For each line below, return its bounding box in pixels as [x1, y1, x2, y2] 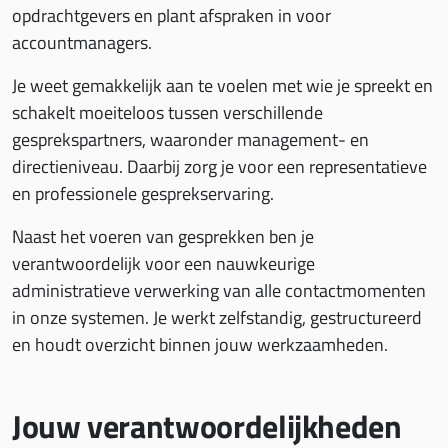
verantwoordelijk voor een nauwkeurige [12, 250, 315, 277]
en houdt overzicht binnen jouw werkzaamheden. [12, 331, 388, 358]
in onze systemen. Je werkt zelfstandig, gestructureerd [12, 304, 422, 331]
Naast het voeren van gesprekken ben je [12, 223, 314, 250]
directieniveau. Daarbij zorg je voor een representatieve [12, 153, 427, 180]
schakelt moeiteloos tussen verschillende [12, 99, 323, 126]
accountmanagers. [12, 29, 152, 56]
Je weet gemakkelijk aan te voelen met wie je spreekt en [12, 72, 433, 99]
